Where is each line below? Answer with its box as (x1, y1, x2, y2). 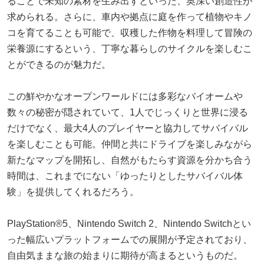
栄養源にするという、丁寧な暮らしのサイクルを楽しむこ (7, 43, 252, 54)
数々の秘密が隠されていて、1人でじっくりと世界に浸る (7, 107, 248, 117)
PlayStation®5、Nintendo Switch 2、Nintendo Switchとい (7, 218, 251, 229)
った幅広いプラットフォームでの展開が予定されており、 (7, 234, 252, 245)
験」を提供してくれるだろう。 (7, 186, 139, 197)
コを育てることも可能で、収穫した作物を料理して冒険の (7, 27, 252, 38)
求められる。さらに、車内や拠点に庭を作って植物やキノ (7, 11, 252, 22)
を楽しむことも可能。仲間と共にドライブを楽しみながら (7, 138, 252, 149)
